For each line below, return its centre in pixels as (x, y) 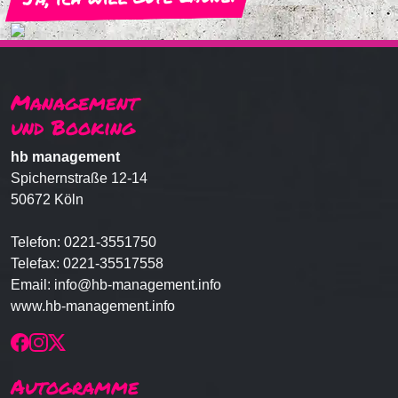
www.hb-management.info (93, 306)
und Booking (73, 127)
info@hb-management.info (138, 285)
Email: (32, 285)
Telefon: (37, 242)
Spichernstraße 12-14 (79, 178)
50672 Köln (47, 199)
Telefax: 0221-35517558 (87, 263)
